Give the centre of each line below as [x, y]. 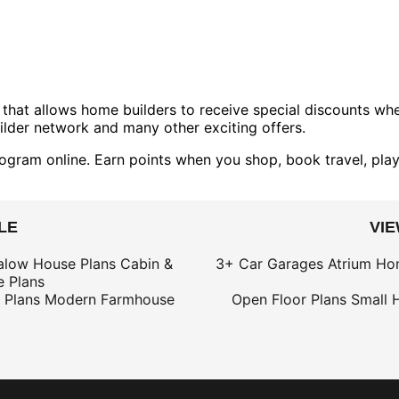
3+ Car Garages [269, 264]
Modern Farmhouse [109, 299]
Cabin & [147, 264]
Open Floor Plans [289, 299]
